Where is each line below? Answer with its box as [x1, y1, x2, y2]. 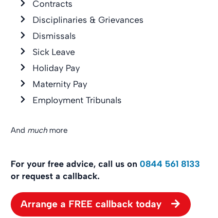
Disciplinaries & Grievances [33, 14, 144, 25]
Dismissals [33, 30, 76, 41]
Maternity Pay [33, 78, 88, 90]
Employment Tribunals [33, 94, 122, 106]
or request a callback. [11, 170, 100, 182]
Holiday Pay [33, 62, 80, 73]
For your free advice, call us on [11, 158, 140, 169]
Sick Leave [33, 46, 75, 57]
